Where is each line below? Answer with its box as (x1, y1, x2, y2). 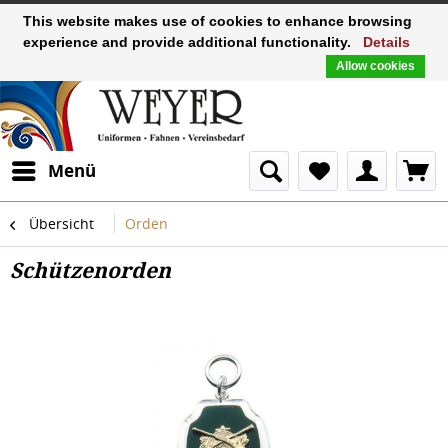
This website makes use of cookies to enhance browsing (23, 13, 412, 29)
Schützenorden (10, 258, 171, 283)
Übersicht (29, 214, 94, 233)
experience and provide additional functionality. (23, 34, 355, 50)
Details (363, 34, 410, 50)
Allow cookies (336, 59, 415, 73)
